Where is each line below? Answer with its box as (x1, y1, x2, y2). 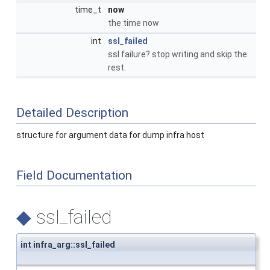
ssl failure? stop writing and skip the (108, 49, 247, 59)
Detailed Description (16, 105, 128, 120)
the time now (108, 17, 159, 28)
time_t (75, 4, 103, 14)
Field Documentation (16, 168, 132, 183)
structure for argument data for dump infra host (16, 130, 204, 140)
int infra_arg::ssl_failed (20, 240, 115, 250)
